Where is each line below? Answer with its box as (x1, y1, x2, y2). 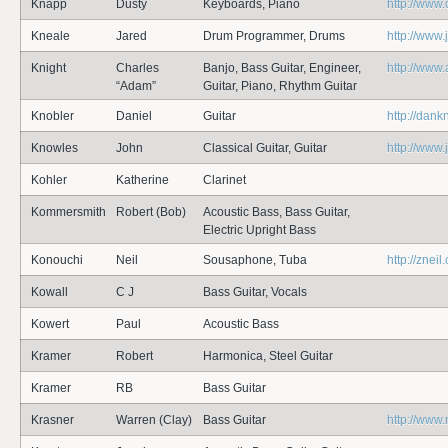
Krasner (31, 413, 74, 427)
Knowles (31, 141, 78, 155)
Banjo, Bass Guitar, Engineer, (203, 61, 361, 75)
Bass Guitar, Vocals (203, 285, 307, 299)
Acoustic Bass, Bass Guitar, (203, 205, 350, 219)
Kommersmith (31, 205, 106, 219)
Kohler (31, 173, 67, 187)
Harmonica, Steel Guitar (203, 349, 333, 363)
